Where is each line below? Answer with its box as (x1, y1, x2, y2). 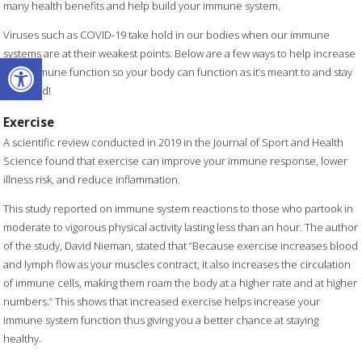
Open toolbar (7, 48, 93, 83)
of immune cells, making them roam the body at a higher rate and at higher (3, 276, 358, 291)
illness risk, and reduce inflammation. (3, 172, 181, 187)
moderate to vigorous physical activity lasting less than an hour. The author (3, 220, 359, 235)
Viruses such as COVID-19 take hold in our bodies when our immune (3, 27, 330, 42)
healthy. (3, 331, 42, 347)
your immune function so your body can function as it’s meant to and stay (3, 64, 353, 79)
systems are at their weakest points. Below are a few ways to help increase (3, 45, 356, 61)
